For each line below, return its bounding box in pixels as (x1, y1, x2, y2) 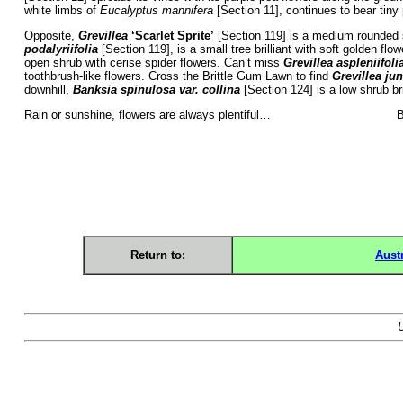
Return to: (130, 247, 185, 262)
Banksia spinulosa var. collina (72, 82, 240, 96)
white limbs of (23, 3, 100, 17)
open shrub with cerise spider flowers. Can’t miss (23, 55, 283, 69)
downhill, (23, 82, 73, 96)
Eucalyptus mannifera (99, 3, 213, 17)
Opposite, (23, 28, 78, 42)
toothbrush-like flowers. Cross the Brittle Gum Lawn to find (23, 68, 332, 83)
